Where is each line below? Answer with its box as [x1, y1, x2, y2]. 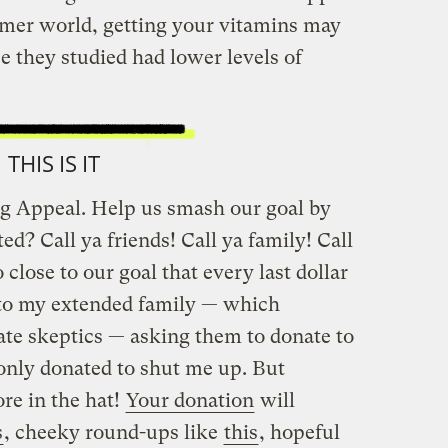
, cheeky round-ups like [3, 421, 223, 445]
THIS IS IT [8, 148, 100, 179]
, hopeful [258, 421, 340, 445]
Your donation [125, 389, 254, 413]
